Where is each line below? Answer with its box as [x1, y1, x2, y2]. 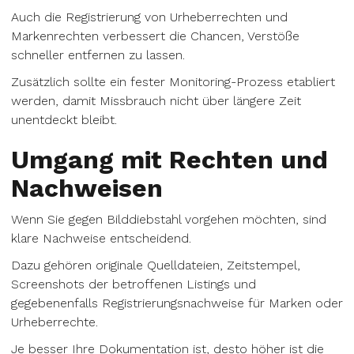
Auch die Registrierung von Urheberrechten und [11, 9, 288, 24]
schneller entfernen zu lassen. [11, 47, 185, 62]
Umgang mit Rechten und [11, 145, 328, 175]
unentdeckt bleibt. [11, 112, 117, 127]
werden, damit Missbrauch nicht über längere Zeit [11, 93, 301, 108]
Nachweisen [11, 173, 163, 203]
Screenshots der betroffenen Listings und [11, 277, 256, 292]
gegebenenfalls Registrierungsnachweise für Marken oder [11, 296, 343, 311]
